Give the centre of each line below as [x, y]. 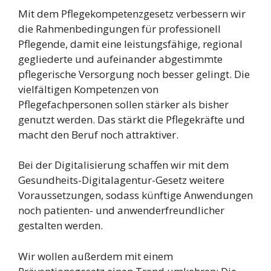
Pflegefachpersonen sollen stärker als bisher [123, 104]
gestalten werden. [60, 226]
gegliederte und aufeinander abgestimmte [120, 59]
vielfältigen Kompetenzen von [88, 89]
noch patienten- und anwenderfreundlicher [121, 211]
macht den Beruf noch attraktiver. [98, 134]
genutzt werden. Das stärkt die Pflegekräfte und [132, 119]
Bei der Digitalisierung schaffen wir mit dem [123, 165]
